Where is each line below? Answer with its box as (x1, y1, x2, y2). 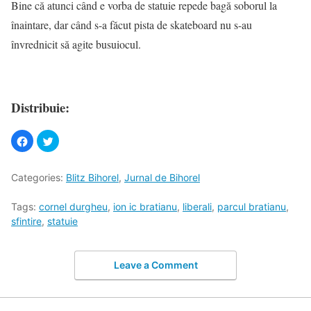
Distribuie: (11, 97, 69, 117)
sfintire (11, 215, 42, 228)
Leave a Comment (113, 258, 198, 271)
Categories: (11, 171, 66, 184)
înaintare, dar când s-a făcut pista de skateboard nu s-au (11, 17, 252, 32)
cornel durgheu (39, 201, 108, 213)
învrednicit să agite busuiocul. (11, 37, 141, 51)
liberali (183, 201, 212, 213)
